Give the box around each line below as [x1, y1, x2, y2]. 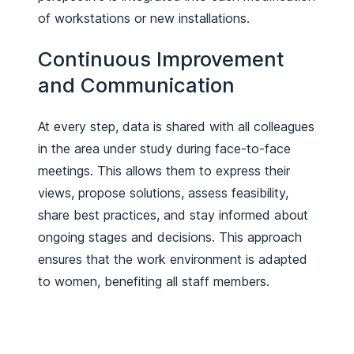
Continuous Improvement [38, 47, 284, 72]
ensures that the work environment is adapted [38, 250, 307, 267]
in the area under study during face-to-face [38, 140, 291, 156]
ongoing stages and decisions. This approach [38, 228, 302, 245]
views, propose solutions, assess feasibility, [38, 184, 288, 201]
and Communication [38, 73, 235, 98]
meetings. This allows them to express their [38, 162, 290, 179]
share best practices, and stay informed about [38, 206, 308, 223]
